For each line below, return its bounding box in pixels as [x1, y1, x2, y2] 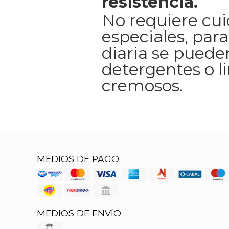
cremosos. [102, 76, 183, 96]
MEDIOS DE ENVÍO [37, 208, 121, 218]
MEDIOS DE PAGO [37, 153, 119, 164]
